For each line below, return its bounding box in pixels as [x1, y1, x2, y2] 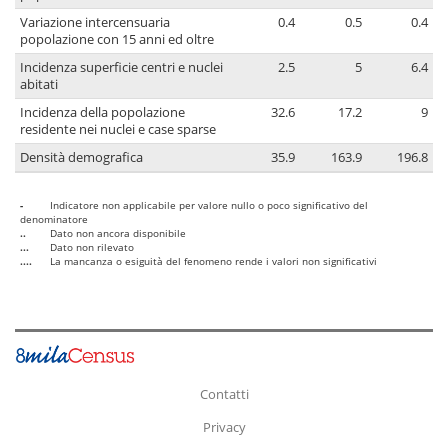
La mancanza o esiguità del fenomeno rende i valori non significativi [50, 254, 377, 269]
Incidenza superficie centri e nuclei [20, 59, 223, 77]
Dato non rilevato [50, 240, 134, 255]
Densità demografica [20, 149, 143, 167]
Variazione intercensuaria [20, 14, 170, 32]
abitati [20, 76, 58, 94]
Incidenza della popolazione [20, 104, 185, 122]
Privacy [202, 417, 246, 436]
